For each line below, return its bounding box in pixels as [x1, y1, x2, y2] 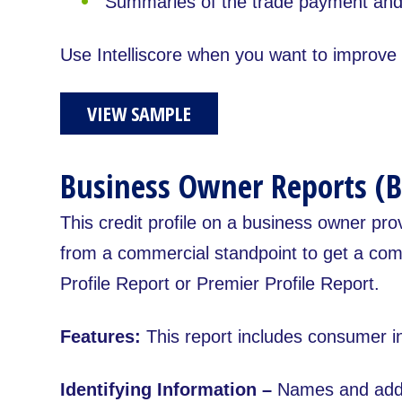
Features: [60, 327, 141, 347]
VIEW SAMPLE [87, 100, 191, 127]
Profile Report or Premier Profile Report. [60, 274, 380, 294]
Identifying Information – [60, 380, 277, 400]
